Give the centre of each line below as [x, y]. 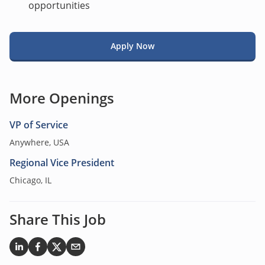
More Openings [62, 98]
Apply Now [132, 46]
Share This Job [58, 219]
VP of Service [39, 125]
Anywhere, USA [39, 142]
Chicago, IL [30, 180]
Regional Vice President [62, 163]
